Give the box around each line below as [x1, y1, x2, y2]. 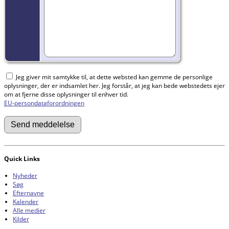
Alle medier [13, 205, 45, 215]
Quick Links [4, 154, 40, 163]
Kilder [13, 214, 29, 223]
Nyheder [13, 171, 37, 180]
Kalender [13, 197, 38, 206]
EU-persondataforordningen [4, 98, 84, 107]
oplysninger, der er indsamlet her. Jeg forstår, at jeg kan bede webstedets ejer [4, 81, 225, 90]
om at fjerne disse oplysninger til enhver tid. [4, 89, 128, 99]
